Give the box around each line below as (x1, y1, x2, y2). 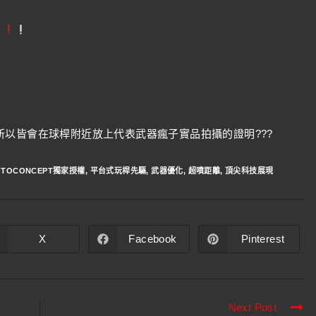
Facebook (128, 233, 177, 245)
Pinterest (241, 233, 285, 245)
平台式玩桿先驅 (90, 166, 147, 175)
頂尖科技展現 (224, 166, 274, 175)
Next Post (228, 300, 277, 313)
